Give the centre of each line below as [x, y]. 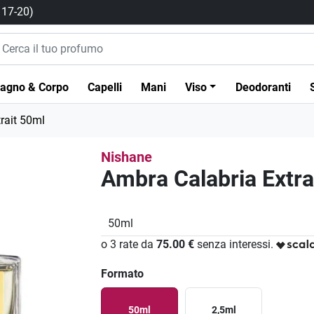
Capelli [104, 88]
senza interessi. [234, 245]
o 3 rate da [129, 245]
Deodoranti [263, 88]
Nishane [127, 157]
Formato [123, 274]
